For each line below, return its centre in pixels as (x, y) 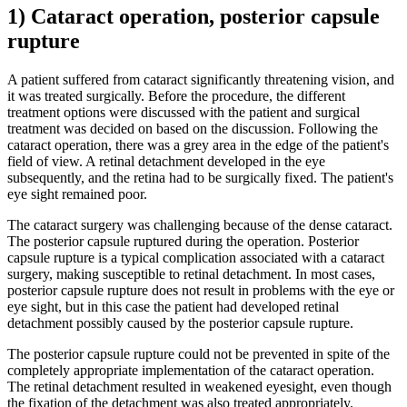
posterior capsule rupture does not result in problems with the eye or (201, 290)
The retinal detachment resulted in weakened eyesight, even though (199, 386)
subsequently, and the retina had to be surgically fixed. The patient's (200, 177)
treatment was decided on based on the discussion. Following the (193, 128)
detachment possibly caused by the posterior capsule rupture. (180, 323)
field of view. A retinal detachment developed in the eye (166, 161)
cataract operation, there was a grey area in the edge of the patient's (198, 144)
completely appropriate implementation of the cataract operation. (191, 370)
